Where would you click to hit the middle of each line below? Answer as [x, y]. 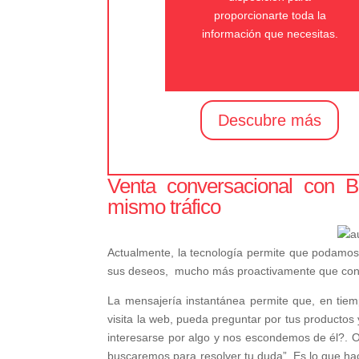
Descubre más [270, 121]
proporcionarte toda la [270, 15]
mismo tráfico [164, 206]
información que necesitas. [270, 33]
